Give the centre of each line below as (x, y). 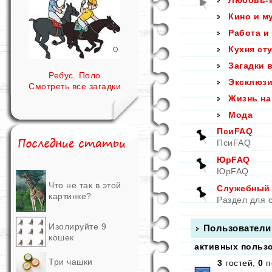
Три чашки (71, 262)
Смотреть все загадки (75, 86)
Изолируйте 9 (77, 226)
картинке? (70, 196)
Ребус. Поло (75, 75)
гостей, (240, 263)
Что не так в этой (85, 185)
